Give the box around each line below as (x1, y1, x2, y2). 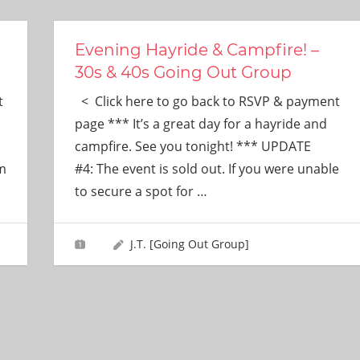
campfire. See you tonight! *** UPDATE (74, 137, 311, 155)
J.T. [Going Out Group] (129, 236, 249, 252)
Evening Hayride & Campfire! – (74, 39, 319, 59)
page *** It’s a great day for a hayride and (74, 114, 327, 133)
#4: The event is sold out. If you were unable (74, 159, 339, 178)
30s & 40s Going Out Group (74, 62, 292, 82)
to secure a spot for (74, 182, 197, 200)
